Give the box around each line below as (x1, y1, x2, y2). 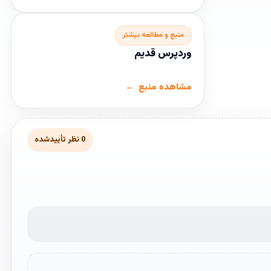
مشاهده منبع (139, 80, 192, 94)
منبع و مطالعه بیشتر (123, 30, 184, 41)
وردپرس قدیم (134, 46, 192, 62)
